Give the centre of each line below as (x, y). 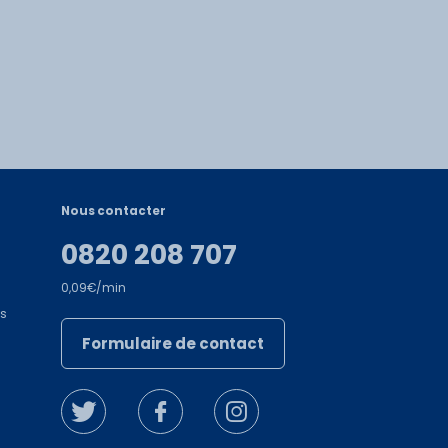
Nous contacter (113, 211)
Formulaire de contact (173, 343)
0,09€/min (93, 287)
